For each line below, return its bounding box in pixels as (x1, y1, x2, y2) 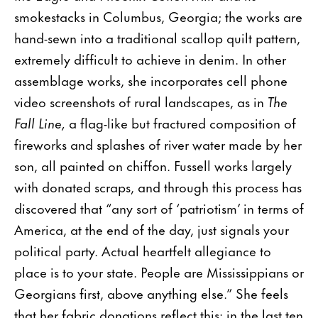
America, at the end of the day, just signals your (14, 218, 289, 239)
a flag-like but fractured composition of (65, 111, 296, 133)
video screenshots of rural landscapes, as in (14, 90, 268, 111)
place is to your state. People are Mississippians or (14, 261, 304, 282)
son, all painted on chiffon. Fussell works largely (14, 154, 292, 175)
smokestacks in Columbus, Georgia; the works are (14, 5, 302, 26)
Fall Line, (14, 111, 65, 133)
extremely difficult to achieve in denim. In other (14, 48, 286, 69)
